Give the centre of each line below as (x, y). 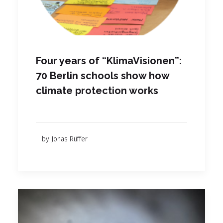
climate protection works (97, 90)
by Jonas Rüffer (65, 139)
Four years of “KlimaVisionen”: (109, 60)
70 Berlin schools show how (103, 75)
